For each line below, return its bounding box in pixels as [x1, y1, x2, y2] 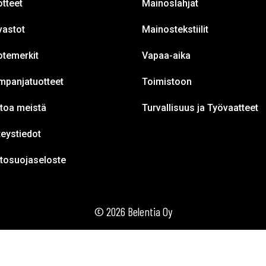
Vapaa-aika [142, 49, 191, 61]
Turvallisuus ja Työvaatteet [142, 102, 258, 113]
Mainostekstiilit [142, 23, 208, 35]
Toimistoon [142, 75, 192, 87]
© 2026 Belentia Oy [94, 204, 172, 218]
